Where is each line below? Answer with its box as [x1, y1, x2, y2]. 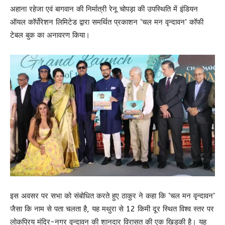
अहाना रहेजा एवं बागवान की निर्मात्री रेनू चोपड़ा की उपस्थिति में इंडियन [10, 5, 198, 14]
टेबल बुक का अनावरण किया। [10, 31, 90, 40]
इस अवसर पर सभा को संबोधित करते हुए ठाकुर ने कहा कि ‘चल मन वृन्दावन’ [10, 191, 215, 201]
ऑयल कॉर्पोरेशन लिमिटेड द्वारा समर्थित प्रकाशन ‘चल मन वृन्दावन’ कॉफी [10, 18, 203, 27]
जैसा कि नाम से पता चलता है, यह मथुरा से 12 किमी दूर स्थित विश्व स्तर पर [10, 204, 214, 214]
